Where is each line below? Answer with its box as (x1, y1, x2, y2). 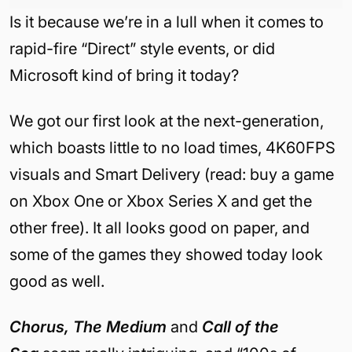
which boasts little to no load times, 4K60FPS (9, 137, 335, 157)
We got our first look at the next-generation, (9, 111, 324, 130)
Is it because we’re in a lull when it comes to (9, 12, 324, 31)
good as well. (9, 271, 104, 291)
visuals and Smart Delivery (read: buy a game (9, 164, 334, 184)
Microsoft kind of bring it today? (9, 65, 239, 85)
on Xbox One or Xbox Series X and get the (9, 191, 312, 211)
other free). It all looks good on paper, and (9, 218, 310, 237)
